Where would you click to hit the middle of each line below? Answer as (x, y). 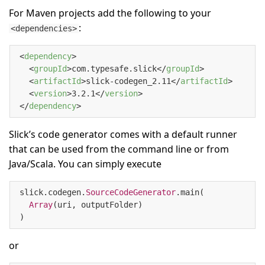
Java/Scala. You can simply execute (85, 164)
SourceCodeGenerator (131, 193)
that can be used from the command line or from (119, 149)
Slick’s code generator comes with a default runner (123, 135)
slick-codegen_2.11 (128, 81)
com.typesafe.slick (114, 69)
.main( (190, 193)
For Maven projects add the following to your (110, 13)
